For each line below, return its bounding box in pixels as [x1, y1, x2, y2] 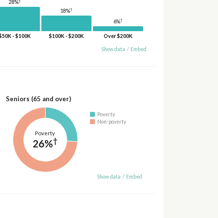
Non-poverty [97, 118, 127, 125]
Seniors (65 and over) [5, 94, 71, 103]
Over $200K [103, 33, 132, 39]
